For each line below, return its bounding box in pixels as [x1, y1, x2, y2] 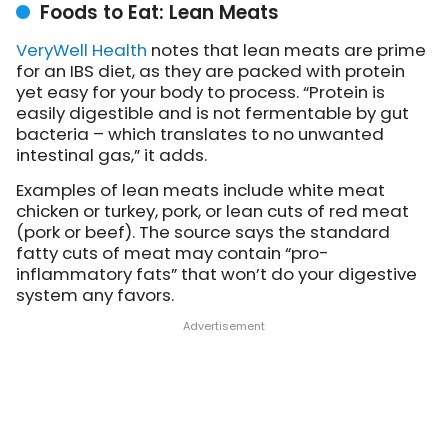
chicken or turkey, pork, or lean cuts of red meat [16, 199, 409, 224]
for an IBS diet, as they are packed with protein [16, 59, 405, 84]
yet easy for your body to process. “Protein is [16, 80, 385, 105]
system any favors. [16, 283, 174, 308]
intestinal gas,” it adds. [16, 143, 207, 168]
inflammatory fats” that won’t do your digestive [16, 262, 417, 287]
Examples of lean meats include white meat [16, 178, 385, 203]
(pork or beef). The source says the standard [16, 220, 390, 245]
